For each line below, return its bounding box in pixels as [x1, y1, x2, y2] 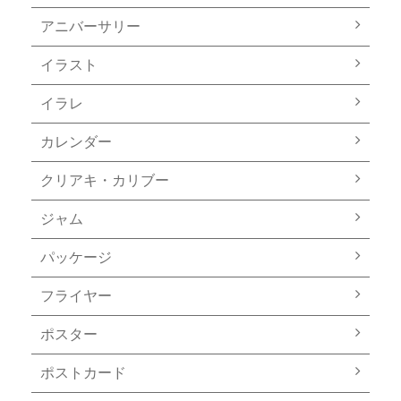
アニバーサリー [40, 17, 141, 36]
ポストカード [40, 363, 126, 382]
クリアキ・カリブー [40, 171, 169, 190]
